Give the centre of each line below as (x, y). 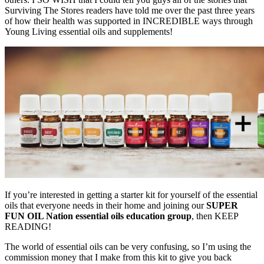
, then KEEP (215, 216)
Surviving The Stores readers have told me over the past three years (130, 10)
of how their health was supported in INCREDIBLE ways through (129, 21)
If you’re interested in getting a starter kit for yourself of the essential (131, 194)
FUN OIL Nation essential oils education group (98, 216)
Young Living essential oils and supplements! (89, 31)
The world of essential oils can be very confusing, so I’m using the (128, 246)
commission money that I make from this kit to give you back (118, 257)
